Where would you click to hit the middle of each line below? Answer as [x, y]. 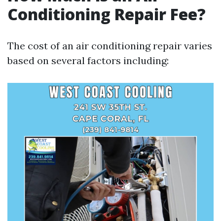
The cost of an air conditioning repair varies [110, 46]
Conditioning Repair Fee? [107, 14]
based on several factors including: [88, 60]
